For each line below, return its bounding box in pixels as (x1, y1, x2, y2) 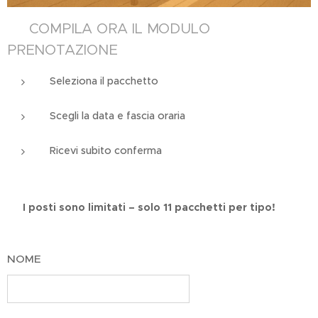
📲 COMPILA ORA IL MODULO (7, 20, 210, 38)
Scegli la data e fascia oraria (50, 109, 185, 123)
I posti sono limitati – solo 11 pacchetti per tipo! (23, 201, 275, 214)
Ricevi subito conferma (50, 144, 162, 158)
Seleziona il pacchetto (50, 75, 158, 88)
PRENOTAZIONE (7, 41, 118, 60)
